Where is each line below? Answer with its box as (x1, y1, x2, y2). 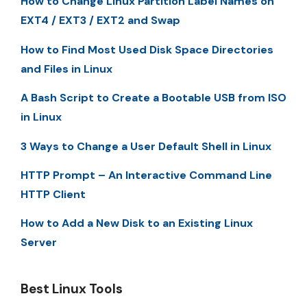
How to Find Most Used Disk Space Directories (21, 42, 273, 57)
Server (21, 235, 57, 250)
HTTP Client (21, 187, 86, 202)
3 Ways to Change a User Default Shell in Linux (21, 138, 271, 153)
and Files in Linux (21, 61, 112, 76)
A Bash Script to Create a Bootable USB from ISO (21, 90, 286, 106)
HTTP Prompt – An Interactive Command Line (21, 168, 272, 183)
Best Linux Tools (21, 280, 123, 298)
